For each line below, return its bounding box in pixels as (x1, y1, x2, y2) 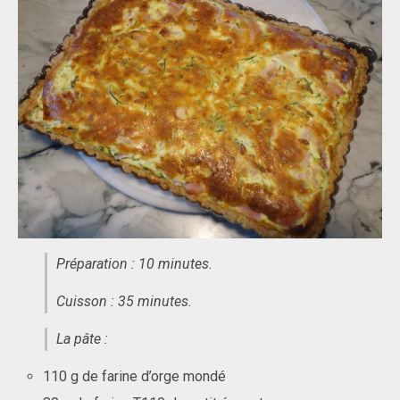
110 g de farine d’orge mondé (43, 368, 227, 385)
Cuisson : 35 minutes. (56, 293, 192, 310)
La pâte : (56, 330, 108, 347)
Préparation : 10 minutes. (56, 255, 212, 272)
